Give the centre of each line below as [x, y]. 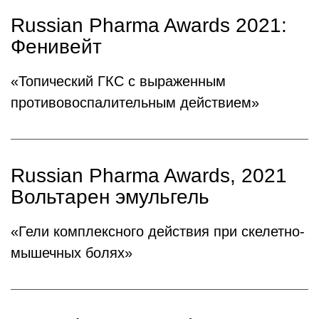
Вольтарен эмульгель [110, 197]
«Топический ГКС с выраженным [118, 81]
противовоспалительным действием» [135, 103]
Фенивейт [56, 47]
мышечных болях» [72, 253]
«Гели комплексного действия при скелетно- [158, 231]
